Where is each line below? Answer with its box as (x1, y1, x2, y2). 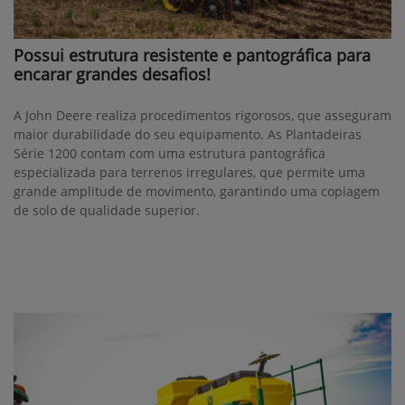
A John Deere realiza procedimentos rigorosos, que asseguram (14, 107, 391, 125)
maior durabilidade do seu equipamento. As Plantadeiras (14, 126, 362, 144)
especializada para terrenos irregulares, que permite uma (14, 164, 365, 182)
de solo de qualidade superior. (14, 202, 200, 220)
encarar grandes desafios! (14, 63, 211, 86)
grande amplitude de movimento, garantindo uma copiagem (14, 183, 380, 201)
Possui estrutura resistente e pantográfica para (14, 44, 371, 67)
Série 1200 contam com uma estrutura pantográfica (14, 145, 325, 163)
